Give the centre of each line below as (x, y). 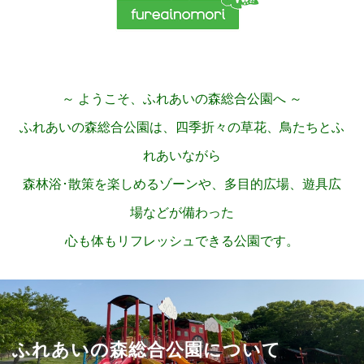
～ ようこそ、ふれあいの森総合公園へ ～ (182, 99)
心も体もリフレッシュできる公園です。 (182, 241)
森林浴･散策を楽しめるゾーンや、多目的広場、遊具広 (182, 184)
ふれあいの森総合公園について (147, 349)
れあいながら (182, 156)
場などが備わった (182, 212)
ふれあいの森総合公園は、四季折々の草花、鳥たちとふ (182, 127)
